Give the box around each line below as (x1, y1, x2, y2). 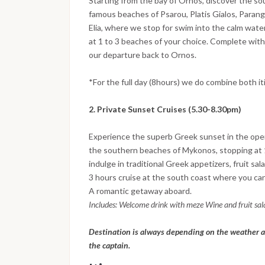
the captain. (89, 240, 130, 251)
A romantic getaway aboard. (89, 186, 192, 196)
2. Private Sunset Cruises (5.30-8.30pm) (89, 104, 241, 115)
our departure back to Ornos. (89, 50, 196, 60)
